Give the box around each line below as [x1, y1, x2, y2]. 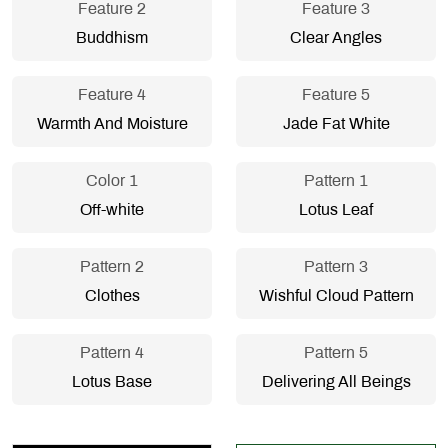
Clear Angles [290, 31, 382, 47]
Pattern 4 [80, 346, 144, 362]
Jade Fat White [282, 117, 390, 133]
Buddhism [76, 31, 148, 47]
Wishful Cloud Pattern [258, 289, 414, 305]
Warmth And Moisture [36, 117, 188, 133]
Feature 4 [78, 88, 146, 104]
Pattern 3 [304, 260, 368, 276]
